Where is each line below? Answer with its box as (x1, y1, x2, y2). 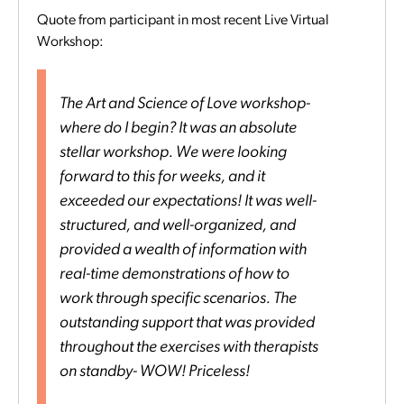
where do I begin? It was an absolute (60, 120, 297, 138)
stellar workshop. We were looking (60, 144, 287, 162)
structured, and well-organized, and (60, 217, 296, 235)
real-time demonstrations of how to (60, 266, 289, 284)
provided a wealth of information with (60, 242, 307, 260)
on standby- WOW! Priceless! (60, 363, 250, 381)
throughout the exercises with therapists (60, 339, 318, 357)
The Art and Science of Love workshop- (60, 96, 310, 114)
